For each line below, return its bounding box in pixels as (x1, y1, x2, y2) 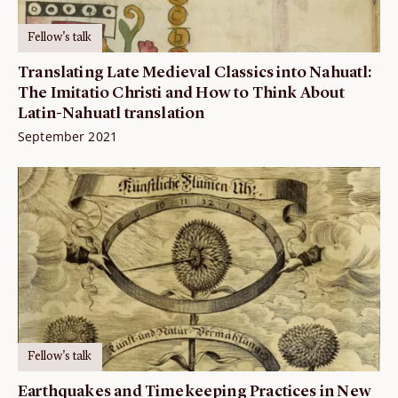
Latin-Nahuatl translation (18, 105, 205, 122)
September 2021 (18, 127, 117, 145)
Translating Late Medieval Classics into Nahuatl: (18, 64, 372, 81)
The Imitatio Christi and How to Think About (18, 84, 345, 101)
